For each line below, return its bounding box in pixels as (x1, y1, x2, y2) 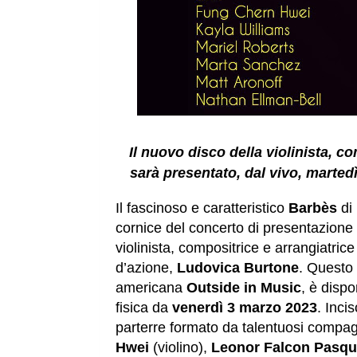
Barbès (288, 200, 337, 217)
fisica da (116, 300, 172, 316)
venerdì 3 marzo (172, 300, 281, 316)
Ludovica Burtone (177, 260, 299, 277)
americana (116, 280, 186, 296)
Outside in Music (186, 280, 301, 296)
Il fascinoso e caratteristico (116, 200, 288, 217)
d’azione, (116, 260, 177, 277)
